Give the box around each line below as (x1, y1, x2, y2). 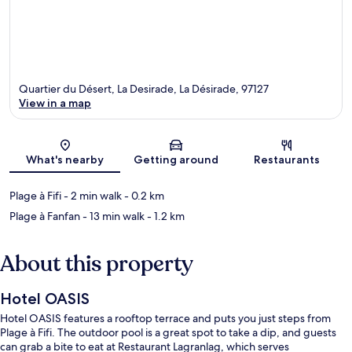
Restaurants (254, 152, 321, 167)
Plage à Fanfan (9, 209, 80, 224)
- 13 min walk (80, 209, 145, 224)
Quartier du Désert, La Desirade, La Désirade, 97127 (19, 82, 269, 97)
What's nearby (26, 152, 104, 167)
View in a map (19, 96, 91, 111)
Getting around (133, 152, 218, 167)
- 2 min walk (61, 189, 122, 203)
